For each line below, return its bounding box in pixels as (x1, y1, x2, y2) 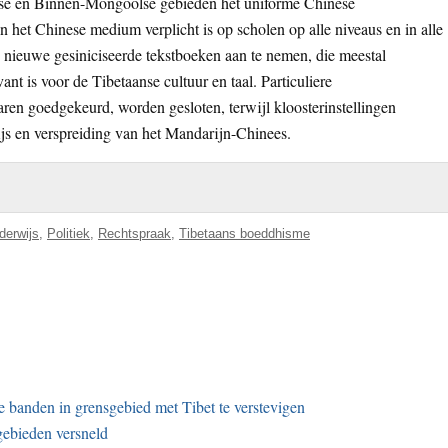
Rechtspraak (98, 225, 171, 241)
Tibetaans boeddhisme (179, 225, 310, 241)
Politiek (47, 225, 90, 241)
